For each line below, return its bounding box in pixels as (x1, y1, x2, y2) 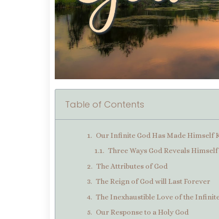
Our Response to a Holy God (96, 208, 190, 217)
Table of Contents (65, 98, 144, 110)
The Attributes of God (96, 161, 169, 171)
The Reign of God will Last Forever (96, 177, 210, 186)
